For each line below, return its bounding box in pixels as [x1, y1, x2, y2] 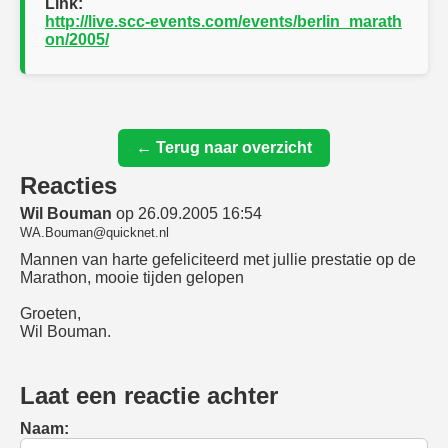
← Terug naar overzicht [136, 139, 312, 156]
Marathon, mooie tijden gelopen [20, 269, 244, 286]
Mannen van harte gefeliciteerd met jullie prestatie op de [20, 251, 416, 268]
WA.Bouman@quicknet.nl [20, 225, 169, 240]
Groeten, [20, 305, 81, 322]
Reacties [20, 172, 117, 199]
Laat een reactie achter [20, 382, 278, 409]
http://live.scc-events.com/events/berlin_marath [45, 13, 402, 30]
